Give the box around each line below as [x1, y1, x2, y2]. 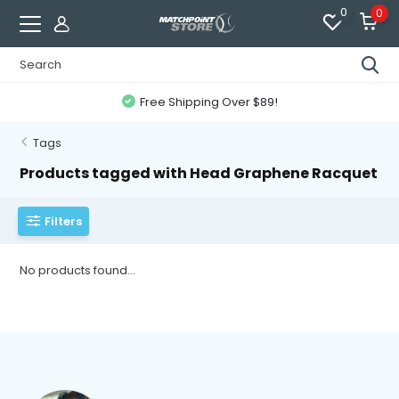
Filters [45, 212, 83, 230]
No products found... [20, 262, 136, 279]
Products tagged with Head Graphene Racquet [20, 163, 379, 183]
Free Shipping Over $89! [139, 94, 278, 110]
